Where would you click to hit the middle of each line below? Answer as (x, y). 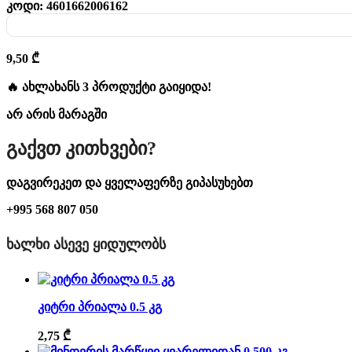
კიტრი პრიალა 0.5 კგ (100, 306)
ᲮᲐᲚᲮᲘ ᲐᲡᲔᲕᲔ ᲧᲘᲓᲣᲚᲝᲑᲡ (86, 244)
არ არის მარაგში (57, 115)
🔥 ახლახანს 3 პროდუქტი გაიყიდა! (109, 87)
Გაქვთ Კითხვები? (81, 149)
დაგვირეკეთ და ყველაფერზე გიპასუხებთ (130, 183)
